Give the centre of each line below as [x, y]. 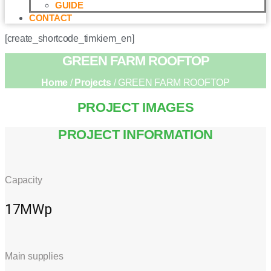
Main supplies [34, 256]
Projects [93, 83]
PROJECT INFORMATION [135, 134]
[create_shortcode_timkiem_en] [70, 38]
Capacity [24, 180]
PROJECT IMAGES [135, 108]
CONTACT [51, 18]
